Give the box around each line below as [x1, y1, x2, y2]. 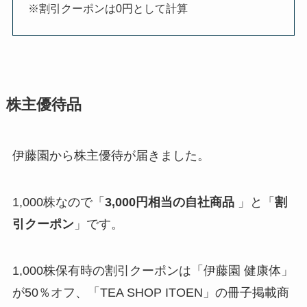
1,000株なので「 [12, 195, 105, 209]
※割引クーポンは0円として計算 [28, 2, 188, 15]
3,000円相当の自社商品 [104, 195, 234, 209]
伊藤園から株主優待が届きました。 [12, 148, 210, 162]
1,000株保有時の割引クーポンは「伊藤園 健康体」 [12, 263, 293, 278]
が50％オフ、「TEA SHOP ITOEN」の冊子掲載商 [12, 285, 289, 299]
